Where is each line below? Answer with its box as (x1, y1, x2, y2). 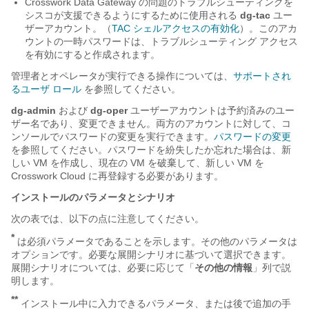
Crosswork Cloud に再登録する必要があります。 (11, 170, 223, 181)
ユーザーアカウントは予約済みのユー (128, 105, 295, 116)
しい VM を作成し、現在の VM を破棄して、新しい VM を (11, 157, 264, 168)
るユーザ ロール (11, 83, 81, 94)
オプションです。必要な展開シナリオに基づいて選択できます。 (11, 248, 291, 260)
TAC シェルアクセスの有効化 (112, 23, 239, 34)
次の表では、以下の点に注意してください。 (11, 213, 204, 224)
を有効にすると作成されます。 (25, 49, 160, 60)
